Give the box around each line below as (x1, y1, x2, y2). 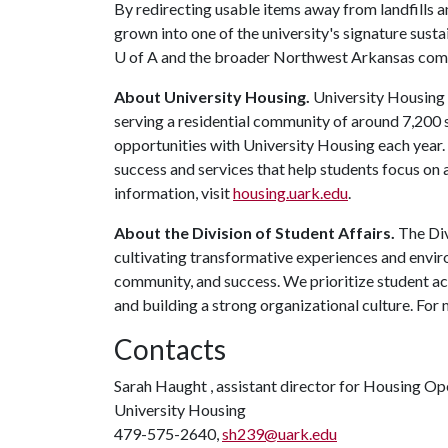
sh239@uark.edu (222, 424, 337, 443)
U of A (114, 47, 158, 66)
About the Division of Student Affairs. (114, 223, 395, 242)
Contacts (114, 332, 226, 366)
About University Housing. (114, 87, 310, 106)
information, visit (114, 183, 233, 202)
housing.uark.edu (233, 183, 348, 202)
